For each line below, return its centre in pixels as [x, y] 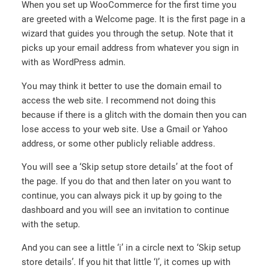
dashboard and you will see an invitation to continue [125, 210]
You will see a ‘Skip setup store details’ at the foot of [127, 167]
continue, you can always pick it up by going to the [122, 195]
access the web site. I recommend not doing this [119, 100]
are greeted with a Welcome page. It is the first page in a [133, 19]
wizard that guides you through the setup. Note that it [127, 34]
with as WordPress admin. [74, 63]
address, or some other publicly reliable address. [118, 143]
